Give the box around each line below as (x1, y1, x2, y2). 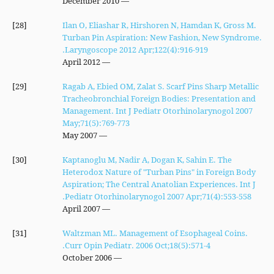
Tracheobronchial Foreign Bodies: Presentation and (62, 93, 256, 104)
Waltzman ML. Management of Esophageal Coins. (62, 228, 248, 239)
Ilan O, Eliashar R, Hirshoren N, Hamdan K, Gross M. (62, 20, 256, 31)
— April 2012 (100, 56, 110, 67)
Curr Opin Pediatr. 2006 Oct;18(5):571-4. (64, 240, 210, 251)
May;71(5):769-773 (62, 117, 130, 128)
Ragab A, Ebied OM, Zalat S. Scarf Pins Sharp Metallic (62, 81, 259, 92)
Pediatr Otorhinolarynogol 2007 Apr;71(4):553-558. (64, 191, 251, 202)
